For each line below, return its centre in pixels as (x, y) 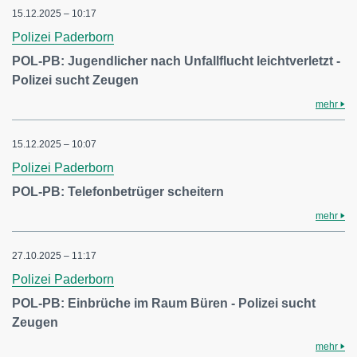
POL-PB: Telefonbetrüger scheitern (118, 191)
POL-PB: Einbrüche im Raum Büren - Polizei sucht (164, 303)
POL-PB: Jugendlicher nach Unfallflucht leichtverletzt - (176, 61)
